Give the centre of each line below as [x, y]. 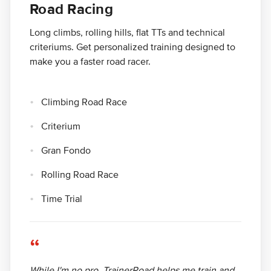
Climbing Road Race [84, 103]
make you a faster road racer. [90, 62]
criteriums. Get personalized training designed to [132, 47]
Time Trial [62, 199]
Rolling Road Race [80, 175]
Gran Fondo [66, 151]
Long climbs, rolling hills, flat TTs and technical [127, 33]
